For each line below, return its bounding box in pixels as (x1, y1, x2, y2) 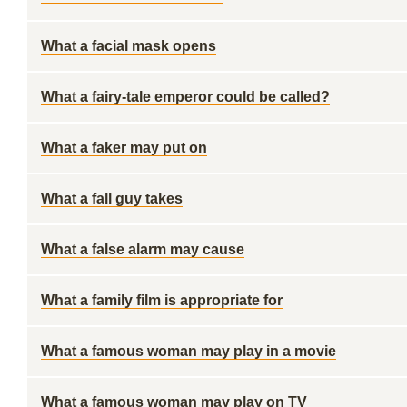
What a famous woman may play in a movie (41, 343, 336, 359)
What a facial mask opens (41, 38, 216, 54)
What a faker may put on (41, 140, 207, 155)
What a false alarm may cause (41, 242, 244, 257)
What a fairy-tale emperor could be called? (41, 89, 330, 104)
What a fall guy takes (41, 191, 183, 206)
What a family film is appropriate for (41, 293, 283, 308)
